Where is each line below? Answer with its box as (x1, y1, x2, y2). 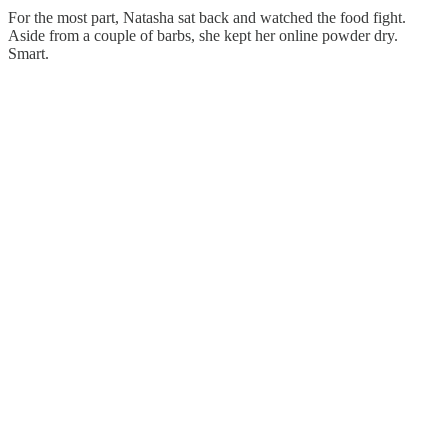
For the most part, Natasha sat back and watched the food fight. (8, 9, 406, 27)
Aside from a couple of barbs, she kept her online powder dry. (8, 27, 398, 45)
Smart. (8, 45, 49, 63)
